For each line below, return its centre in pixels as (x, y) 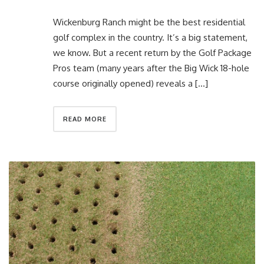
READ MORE (85, 119)
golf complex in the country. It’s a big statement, (150, 38)
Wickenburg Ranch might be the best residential (149, 22)
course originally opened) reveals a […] (131, 84)
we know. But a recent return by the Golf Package (152, 53)
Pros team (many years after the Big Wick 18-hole (151, 68)
